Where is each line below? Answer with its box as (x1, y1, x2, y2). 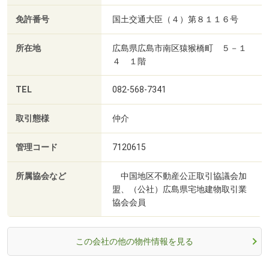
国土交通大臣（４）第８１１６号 (112, 14, 238, 25)
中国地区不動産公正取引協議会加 (112, 171, 247, 181)
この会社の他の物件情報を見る (76, 237, 193, 247)
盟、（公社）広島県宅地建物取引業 (112, 184, 247, 195)
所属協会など (16, 171, 66, 182)
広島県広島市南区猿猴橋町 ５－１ (112, 43, 247, 53)
